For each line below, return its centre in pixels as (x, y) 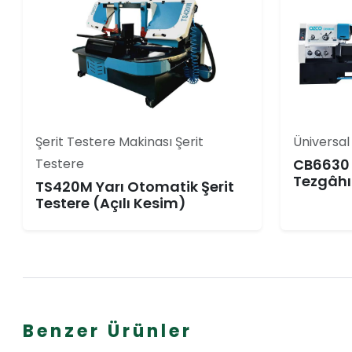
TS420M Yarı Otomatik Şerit (135, 187)
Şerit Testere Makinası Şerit (119, 142)
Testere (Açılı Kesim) (111, 203)
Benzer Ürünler (108, 331)
